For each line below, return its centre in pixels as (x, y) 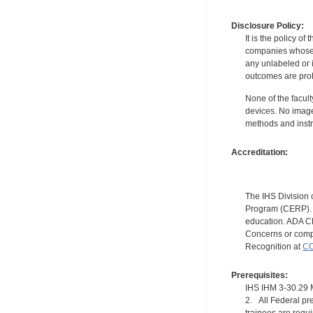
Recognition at (274, 246)
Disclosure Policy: (267, 26)
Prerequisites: (259, 276)
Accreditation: (259, 152)
